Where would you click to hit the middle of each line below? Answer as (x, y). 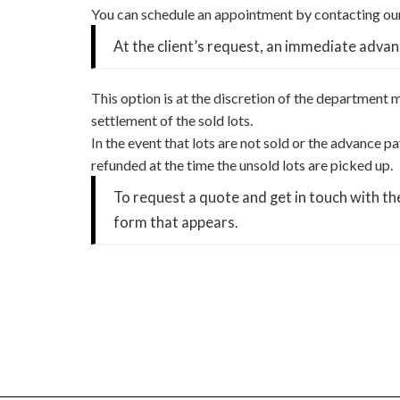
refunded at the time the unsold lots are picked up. (242, 165)
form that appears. (176, 223)
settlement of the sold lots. (172, 121)
